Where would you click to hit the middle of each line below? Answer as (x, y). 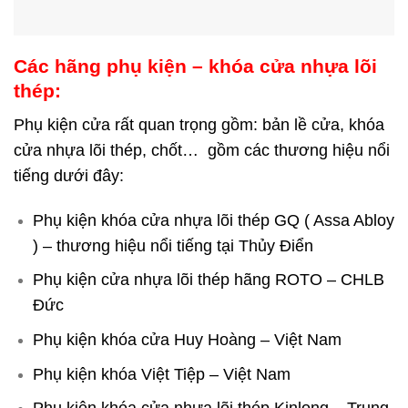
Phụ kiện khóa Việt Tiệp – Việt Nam (161, 374)
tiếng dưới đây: (69, 176)
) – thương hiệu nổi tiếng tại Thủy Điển (173, 245)
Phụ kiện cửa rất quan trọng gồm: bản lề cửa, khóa (199, 125)
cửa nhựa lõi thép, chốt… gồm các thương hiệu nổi (202, 151)
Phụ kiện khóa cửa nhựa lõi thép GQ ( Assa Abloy (213, 220)
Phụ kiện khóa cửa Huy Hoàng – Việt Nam (187, 340)
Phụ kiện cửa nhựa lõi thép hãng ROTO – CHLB (208, 280)
